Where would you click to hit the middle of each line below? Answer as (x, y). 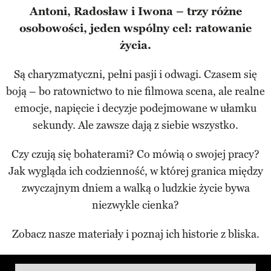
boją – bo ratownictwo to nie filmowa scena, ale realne (135, 91)
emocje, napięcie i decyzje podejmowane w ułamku (135, 108)
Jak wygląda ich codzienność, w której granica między (135, 171)
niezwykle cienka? (135, 205)
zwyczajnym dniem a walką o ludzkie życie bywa (135, 188)
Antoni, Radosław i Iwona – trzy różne (135, 11)
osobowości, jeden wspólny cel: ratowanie (135, 28)
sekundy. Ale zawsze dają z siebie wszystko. (135, 125)
